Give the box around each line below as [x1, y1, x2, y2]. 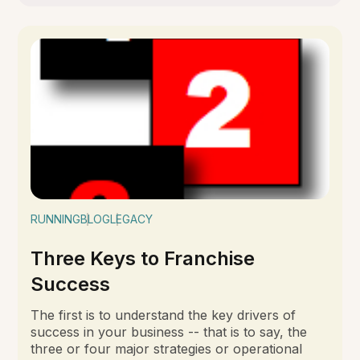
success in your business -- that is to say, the [31, 324, 308, 341]
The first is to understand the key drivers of [31, 307, 297, 324]
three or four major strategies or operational [31, 341, 303, 358]
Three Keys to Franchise [31, 247, 256, 271]
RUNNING [31, 212, 81, 227]
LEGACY [110, 212, 153, 227]
